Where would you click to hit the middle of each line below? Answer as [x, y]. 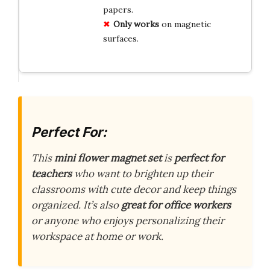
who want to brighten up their [142, 174]
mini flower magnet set [108, 158]
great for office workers [176, 205]
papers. [118, 9]
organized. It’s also [76, 205]
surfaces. [121, 38]
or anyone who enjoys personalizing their [128, 221]
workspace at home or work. [97, 237]
